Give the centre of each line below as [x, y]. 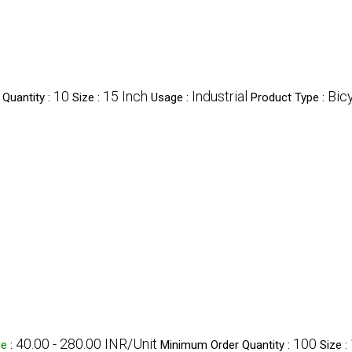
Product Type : [289, 97]
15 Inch [125, 96]
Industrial [220, 96]
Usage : [171, 97]
